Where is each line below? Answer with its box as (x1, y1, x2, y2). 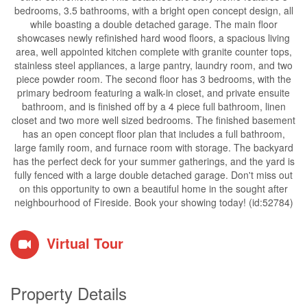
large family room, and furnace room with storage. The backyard (14, 140, 293, 154)
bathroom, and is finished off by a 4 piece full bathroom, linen (21, 99, 286, 113)
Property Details (10, 281, 127, 305)
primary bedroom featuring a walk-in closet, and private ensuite (17, 86, 290, 99)
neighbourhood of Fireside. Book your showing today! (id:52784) (14, 195, 293, 209)
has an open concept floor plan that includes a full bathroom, (22, 127, 285, 140)
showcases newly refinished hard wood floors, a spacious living (17, 31, 290, 45)
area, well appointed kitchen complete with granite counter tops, (15, 45, 292, 58)
